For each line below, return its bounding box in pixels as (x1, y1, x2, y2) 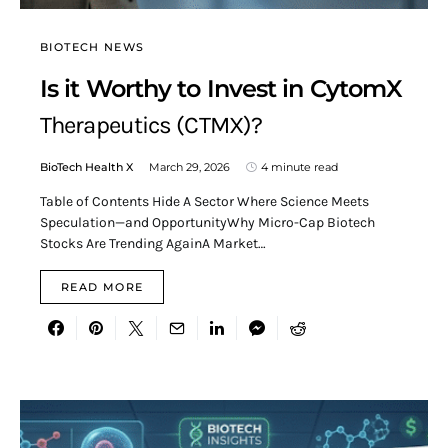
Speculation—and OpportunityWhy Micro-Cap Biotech (40, 214, 375, 232)
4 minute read (261, 160, 338, 175)
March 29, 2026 (149, 160, 230, 175)
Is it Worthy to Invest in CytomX (40, 74, 403, 104)
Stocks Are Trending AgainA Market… (40, 235, 266, 253)
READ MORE (61, 280, 144, 295)
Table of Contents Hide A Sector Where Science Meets (40, 193, 369, 211)
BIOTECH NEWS (40, 40, 145, 55)
